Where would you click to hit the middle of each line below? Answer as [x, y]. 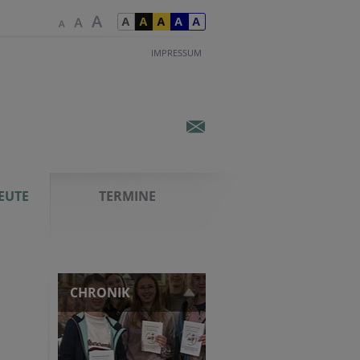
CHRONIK [100, 292]
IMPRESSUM [176, 53]
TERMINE [127, 196]
